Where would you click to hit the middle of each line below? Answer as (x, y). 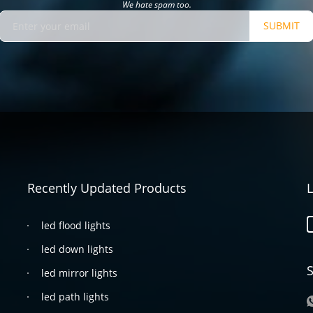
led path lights (75, 296)
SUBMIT (282, 26)
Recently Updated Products (107, 188)
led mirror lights (79, 272)
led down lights (77, 249)
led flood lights (76, 225)
